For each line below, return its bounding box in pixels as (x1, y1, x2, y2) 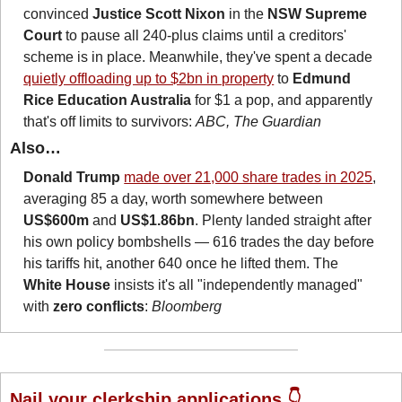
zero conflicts (53, 299, 145, 315)
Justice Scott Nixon (92, 6, 226, 22)
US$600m (23, 213, 90, 229)
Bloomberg (152, 299, 223, 315)
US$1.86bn (120, 213, 196, 229)
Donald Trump (23, 170, 121, 186)
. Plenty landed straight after (195, 213, 372, 229)
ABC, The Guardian (196, 114, 322, 130)
